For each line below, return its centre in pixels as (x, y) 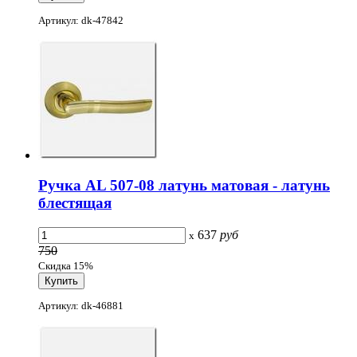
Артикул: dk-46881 (81, 306)
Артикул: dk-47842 (81, 20)
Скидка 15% (66, 266)
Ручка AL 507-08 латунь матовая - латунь (184, 186)
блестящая (75, 203)
